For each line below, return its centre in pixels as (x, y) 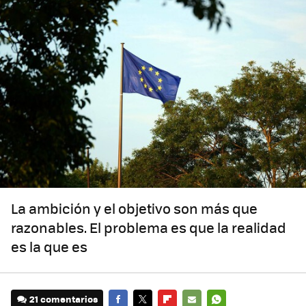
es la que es (49, 247)
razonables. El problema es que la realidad (149, 227)
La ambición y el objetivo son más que (134, 208)
